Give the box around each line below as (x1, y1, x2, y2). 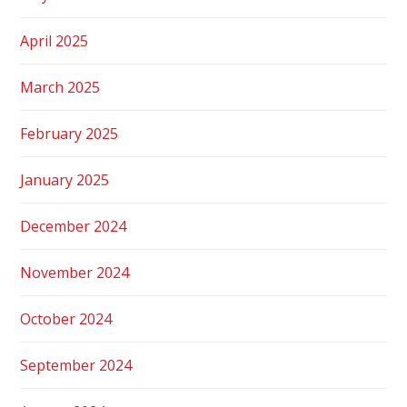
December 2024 (20, 215, 127, 236)
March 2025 (20, 76, 101, 97)
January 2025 (20, 169, 110, 190)
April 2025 (20, 30, 89, 51)
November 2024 (20, 262, 130, 283)
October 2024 (20, 308, 113, 329)
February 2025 (20, 123, 119, 144)
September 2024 (20, 354, 133, 375)
